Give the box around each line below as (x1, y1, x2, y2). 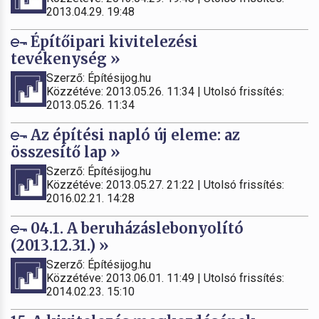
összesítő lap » (11, 142, 120, 161)
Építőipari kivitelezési (27, 32, 198, 51)
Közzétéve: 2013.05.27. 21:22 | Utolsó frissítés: (46, 177, 284, 192)
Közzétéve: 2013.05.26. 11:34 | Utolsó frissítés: (46, 84, 284, 98)
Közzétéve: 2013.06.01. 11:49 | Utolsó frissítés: (46, 271, 284, 285)
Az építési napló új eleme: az (27, 125, 240, 144)
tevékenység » (11, 49, 120, 68)
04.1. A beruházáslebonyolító (27, 219, 244, 237)
